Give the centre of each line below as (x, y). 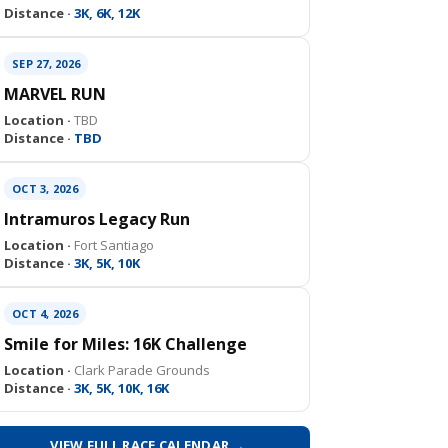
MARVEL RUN (55, 94)
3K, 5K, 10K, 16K (120, 388)
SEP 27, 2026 (46, 63)
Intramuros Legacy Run (97, 219)
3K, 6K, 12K (105, 13)
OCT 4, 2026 (45, 313)
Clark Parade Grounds (140, 370)
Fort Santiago (112, 245)
